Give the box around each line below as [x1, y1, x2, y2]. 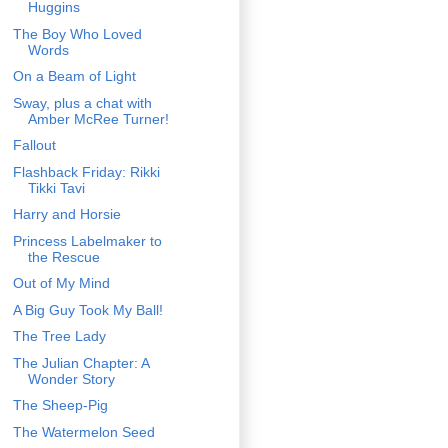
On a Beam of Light [12, 68, 136, 85]
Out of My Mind [12, 275, 110, 292]
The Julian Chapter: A [12, 354, 149, 371]
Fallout [12, 137, 56, 154]
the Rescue [27, 248, 100, 265]
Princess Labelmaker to [12, 232, 162, 249]
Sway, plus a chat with [12, 94, 152, 111]
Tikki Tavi [27, 179, 85, 196]
